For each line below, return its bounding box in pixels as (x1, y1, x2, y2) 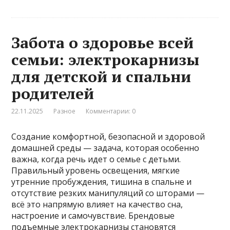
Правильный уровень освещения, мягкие (11, 165, 180, 177)
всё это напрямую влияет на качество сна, (11, 199, 183, 210)
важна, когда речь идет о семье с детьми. (11, 154, 181, 165)
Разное (53, 107, 76, 116)
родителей (11, 83, 94, 104)
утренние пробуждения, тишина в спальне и (11, 176, 192, 188)
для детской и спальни (11, 66, 191, 87)
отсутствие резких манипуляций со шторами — (11, 187, 205, 199)
